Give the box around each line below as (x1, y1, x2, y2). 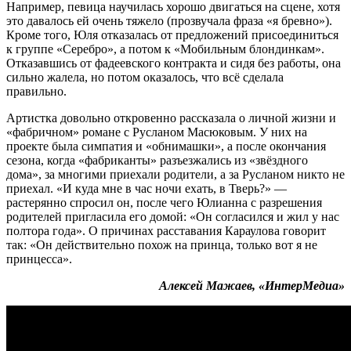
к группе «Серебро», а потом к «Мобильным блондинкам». (6, 42, 324, 56)
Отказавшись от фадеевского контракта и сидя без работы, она (6, 56, 341, 70)
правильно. (6, 84, 67, 98)
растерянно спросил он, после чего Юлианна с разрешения (6, 195, 322, 209)
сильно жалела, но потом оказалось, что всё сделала (6, 70, 284, 84)
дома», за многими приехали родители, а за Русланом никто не (6, 167, 345, 181)
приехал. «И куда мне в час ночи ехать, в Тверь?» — (6, 181, 287, 195)
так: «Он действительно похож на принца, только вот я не (6, 237, 317, 251)
